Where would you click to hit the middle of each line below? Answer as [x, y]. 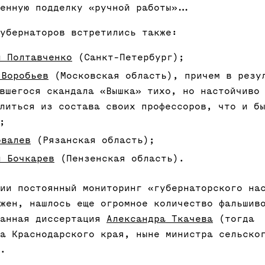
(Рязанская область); [93, 140]
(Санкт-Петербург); [128, 58]
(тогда [234, 219]
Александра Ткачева [160, 219]
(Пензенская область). [119, 159]
